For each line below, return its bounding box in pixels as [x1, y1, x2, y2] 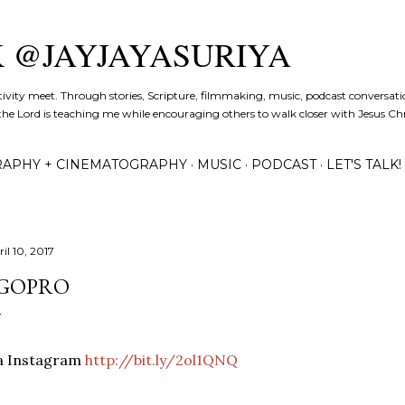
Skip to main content [128, 11, 277, 34]
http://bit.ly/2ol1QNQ [85, 351, 238, 369]
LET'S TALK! [326, 156, 401, 173]
